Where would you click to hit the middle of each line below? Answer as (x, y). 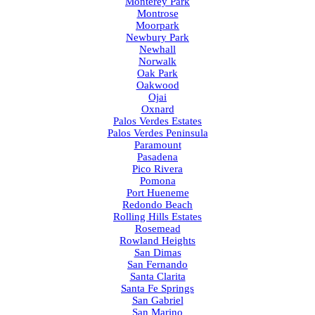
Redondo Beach (157, 205)
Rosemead (157, 229)
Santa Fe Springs (157, 289)
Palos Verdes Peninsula (157, 133)
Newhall (157, 50)
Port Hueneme (157, 193)
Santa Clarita (157, 277)
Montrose (157, 14)
